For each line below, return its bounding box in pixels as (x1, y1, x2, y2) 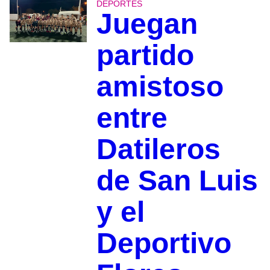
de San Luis (96, 165, 258, 197)
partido (96, 39, 194, 72)
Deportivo (96, 227, 231, 260)
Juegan (96, 8, 198, 40)
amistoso (96, 71, 224, 103)
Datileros (96, 133, 221, 166)
